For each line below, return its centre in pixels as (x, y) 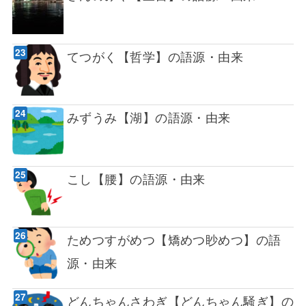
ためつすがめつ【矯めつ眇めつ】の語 (174, 239)
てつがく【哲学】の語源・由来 (155, 56)
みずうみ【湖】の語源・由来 (149, 117)
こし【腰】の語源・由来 (136, 178)
